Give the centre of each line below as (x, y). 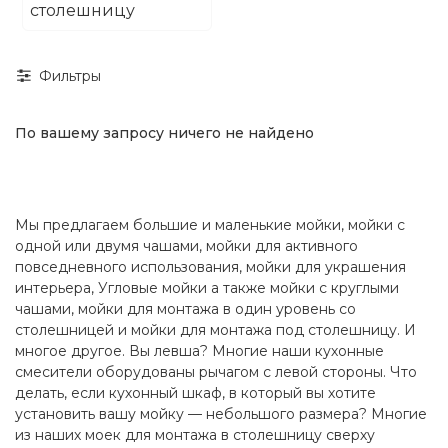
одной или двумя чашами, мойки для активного (186, 246)
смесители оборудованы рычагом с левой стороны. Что (216, 372)
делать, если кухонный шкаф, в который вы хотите (195, 393)
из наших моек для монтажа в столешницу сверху (195, 435)
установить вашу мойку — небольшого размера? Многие (221, 414)
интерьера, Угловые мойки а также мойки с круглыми (207, 288)
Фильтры (70, 75)
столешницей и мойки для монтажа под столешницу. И (215, 330)
